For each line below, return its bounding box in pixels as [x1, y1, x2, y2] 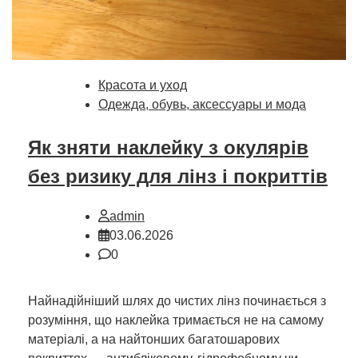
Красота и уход [98, 78, 187, 93]
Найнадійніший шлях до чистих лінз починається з [28, 293, 326, 308]
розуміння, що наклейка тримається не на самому [28, 312, 324, 327]
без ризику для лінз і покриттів [28, 165, 328, 188]
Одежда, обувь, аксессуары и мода [98, 97, 306, 112]
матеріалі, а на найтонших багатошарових [28, 332, 280, 346]
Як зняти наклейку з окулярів [28, 137, 308, 159]
